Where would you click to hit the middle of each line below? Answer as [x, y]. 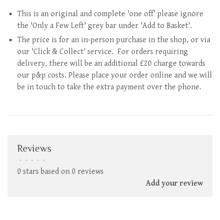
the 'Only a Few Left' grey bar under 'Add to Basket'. [107, 26]
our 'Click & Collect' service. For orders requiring [103, 52]
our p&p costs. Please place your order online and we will [115, 75]
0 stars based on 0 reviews [60, 172]
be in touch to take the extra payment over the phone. [109, 87]
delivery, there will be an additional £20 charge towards [111, 64]
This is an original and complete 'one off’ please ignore [110, 14]
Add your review [174, 183]
